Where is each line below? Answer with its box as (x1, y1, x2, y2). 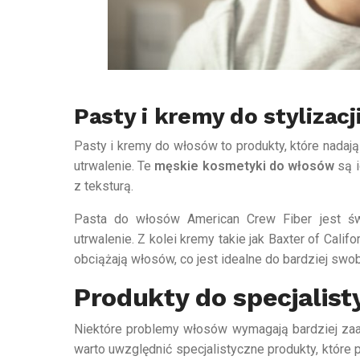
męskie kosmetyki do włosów (154, 157, 335, 174)
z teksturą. (74, 178, 133, 194)
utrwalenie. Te (74, 157, 155, 174)
